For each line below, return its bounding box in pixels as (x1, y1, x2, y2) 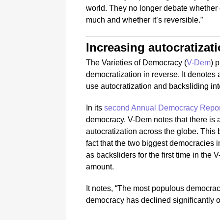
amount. (86, 162, 114, 171)
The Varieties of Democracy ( (86, 58, 187, 67)
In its (86, 103, 105, 112)
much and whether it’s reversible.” (86, 15, 203, 24)
